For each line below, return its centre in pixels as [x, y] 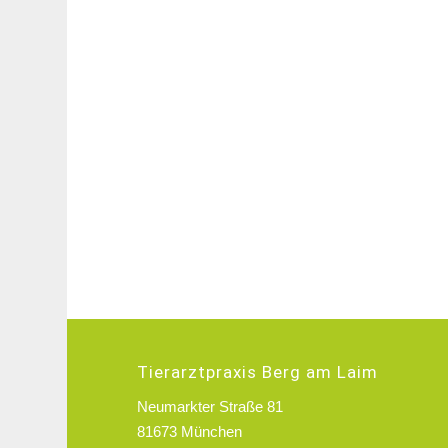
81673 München [190, 432]
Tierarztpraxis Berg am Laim [258, 372]
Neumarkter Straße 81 [210, 407]
